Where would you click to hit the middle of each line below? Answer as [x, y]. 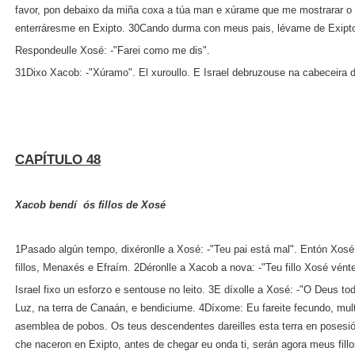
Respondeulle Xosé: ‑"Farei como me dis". [113, 50]
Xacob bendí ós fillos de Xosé [90, 205]
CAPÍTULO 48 [58, 160]
